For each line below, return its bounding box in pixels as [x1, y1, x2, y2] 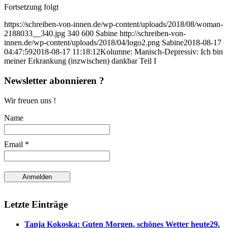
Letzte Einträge [4, 199, 68, 210]
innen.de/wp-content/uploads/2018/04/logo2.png [4, 38, 160, 47]
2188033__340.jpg [4, 29, 65, 38]
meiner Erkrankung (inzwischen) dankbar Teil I [4, 56, 156, 66]
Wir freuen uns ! [4, 96, 56, 105]
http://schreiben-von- [120, 29, 186, 38]
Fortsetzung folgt [4, 3, 59, 12]
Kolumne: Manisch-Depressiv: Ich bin [100, 47, 223, 56]
